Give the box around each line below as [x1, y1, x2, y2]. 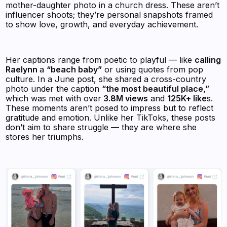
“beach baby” [47, 64, 102, 74]
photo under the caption [6, 83, 102, 94]
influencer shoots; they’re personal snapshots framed [6, 9, 213, 20]
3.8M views [101, 93, 148, 103]
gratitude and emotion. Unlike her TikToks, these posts [6, 112, 216, 123]
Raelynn [6, 64, 40, 74]
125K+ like [167, 93, 207, 103]
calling [195, 54, 221, 65]
